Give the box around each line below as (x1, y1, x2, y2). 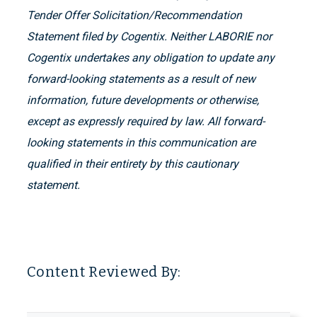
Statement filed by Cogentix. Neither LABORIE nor (27, 30, 272, 44)
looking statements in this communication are (27, 136, 255, 150)
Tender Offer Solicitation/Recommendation (27, 8, 242, 23)
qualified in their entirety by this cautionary (27, 157, 238, 171)
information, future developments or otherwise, (27, 93, 259, 108)
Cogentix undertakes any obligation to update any (27, 51, 275, 65)
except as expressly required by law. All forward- (27, 115, 265, 129)
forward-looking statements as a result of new (27, 72, 255, 86)
